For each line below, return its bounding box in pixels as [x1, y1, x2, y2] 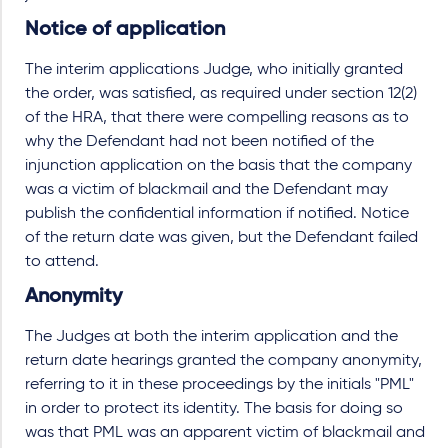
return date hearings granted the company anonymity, [25, 353, 422, 369]
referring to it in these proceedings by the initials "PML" [25, 377, 414, 393]
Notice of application [25, 20, 225, 40]
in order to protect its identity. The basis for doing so [25, 401, 403, 417]
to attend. [25, 254, 99, 270]
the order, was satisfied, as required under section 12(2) [25, 86, 417, 102]
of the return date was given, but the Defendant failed [25, 230, 418, 246]
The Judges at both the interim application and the [25, 329, 398, 345]
